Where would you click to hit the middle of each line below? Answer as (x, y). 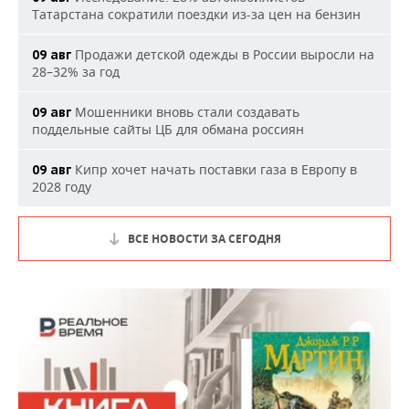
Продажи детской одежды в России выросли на (223, 55)
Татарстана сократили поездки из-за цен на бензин (196, 15)
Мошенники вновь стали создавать (185, 112)
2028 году (62, 187)
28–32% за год (76, 72)
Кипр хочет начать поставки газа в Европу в (214, 170)
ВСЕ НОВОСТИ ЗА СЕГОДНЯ (204, 239)
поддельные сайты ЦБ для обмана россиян (168, 130)
